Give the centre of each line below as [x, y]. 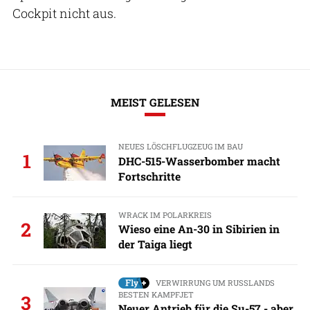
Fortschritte [149, 176]
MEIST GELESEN [155, 102]
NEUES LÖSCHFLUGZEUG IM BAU [180, 147]
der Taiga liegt [155, 244]
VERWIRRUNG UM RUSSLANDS [215, 282]
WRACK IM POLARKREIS [165, 215]
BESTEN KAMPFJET [156, 294]
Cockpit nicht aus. [64, 13]
